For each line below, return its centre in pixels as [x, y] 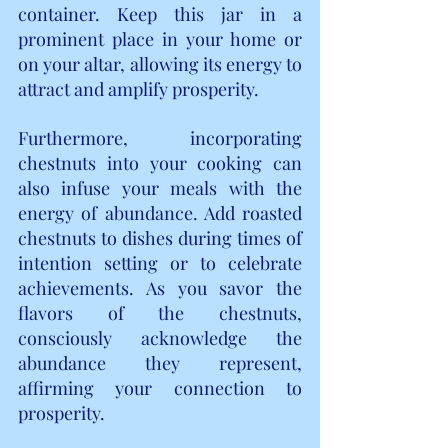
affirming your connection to [160, 387]
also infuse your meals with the [160, 187]
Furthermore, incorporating [160, 137]
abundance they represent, [160, 362]
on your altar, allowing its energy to [160, 63]
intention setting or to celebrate [160, 262]
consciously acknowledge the [160, 337]
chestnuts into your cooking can [160, 162]
